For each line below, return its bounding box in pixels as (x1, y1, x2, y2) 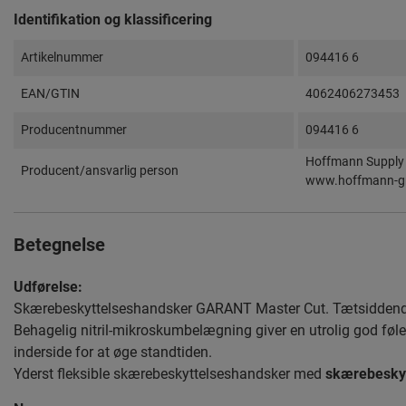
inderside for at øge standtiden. (14, 343, 212, 361)
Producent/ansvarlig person (21, 162, 179, 178)
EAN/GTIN (21, 85, 80, 101)
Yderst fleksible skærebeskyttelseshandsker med (14, 364, 325, 382)
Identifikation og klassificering (14, 10, 212, 28)
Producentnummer (21, 121, 127, 137)
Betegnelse (14, 233, 105, 256)
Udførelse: (14, 277, 82, 295)
